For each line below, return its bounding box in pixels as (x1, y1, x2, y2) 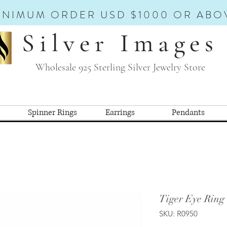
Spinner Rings (27, 106, 77, 118)
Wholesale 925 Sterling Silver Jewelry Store (35, 61, 205, 73)
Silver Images (22, 28, 218, 58)
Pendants (171, 106, 205, 118)
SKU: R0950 (159, 208, 198, 218)
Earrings (105, 106, 135, 118)
